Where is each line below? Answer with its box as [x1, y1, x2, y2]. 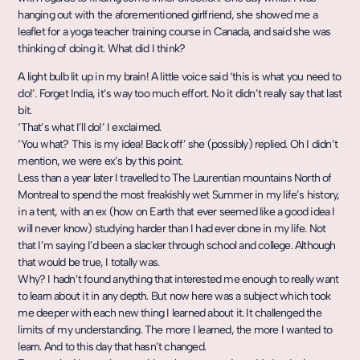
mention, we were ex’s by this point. [18, 154, 183, 169]
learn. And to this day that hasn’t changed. [18, 340, 206, 354]
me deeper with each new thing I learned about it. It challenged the [18, 306, 321, 321]
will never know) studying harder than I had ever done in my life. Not [18, 222, 326, 236]
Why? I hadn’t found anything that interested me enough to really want [18, 272, 339, 287]
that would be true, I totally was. [18, 256, 160, 270]
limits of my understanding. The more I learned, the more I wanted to [18, 323, 332, 337]
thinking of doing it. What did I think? [18, 42, 186, 56]
